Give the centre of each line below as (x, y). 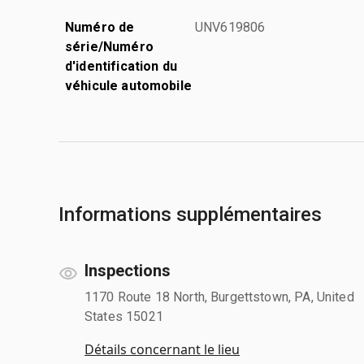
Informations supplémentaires (190, 214)
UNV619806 (230, 27)
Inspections (128, 270)
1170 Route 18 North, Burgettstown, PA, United (219, 297)
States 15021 (124, 316)
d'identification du (121, 66)
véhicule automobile (128, 85)
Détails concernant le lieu (162, 349)
